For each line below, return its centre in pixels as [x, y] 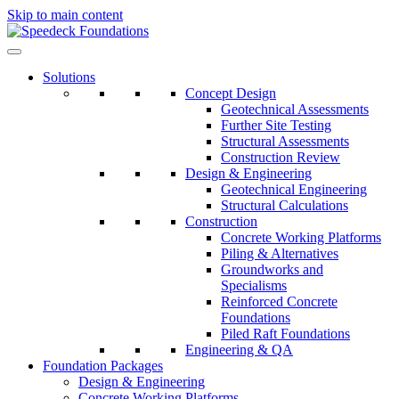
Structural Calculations [285, 205]
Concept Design [231, 93]
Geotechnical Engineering [294, 189]
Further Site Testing [276, 125]
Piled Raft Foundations [285, 334]
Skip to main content [65, 15]
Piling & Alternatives [280, 253]
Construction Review [281, 157]
